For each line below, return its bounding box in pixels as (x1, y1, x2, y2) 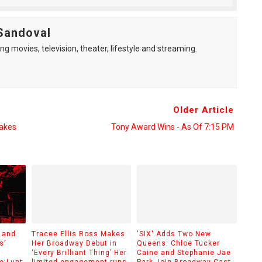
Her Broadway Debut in (31, 239, 117, 247)
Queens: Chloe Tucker (137, 239, 220, 247)
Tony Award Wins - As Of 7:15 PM (111, 122, 234, 132)
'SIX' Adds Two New (137, 229, 211, 238)
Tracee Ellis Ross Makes (31, 229, 125, 238)
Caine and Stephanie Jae (137, 248, 231, 257)
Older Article (173, 105, 234, 115)
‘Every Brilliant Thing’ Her (31, 248, 127, 257)
